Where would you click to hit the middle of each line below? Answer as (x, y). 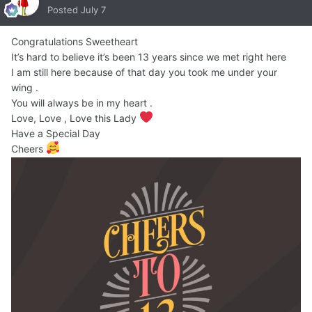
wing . (25, 88)
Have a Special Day (57, 134)
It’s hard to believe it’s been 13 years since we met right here (149, 57)
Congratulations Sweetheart (76, 42)
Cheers (29, 149)
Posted (64, 10)
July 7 (93, 10)
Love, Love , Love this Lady (75, 118)
